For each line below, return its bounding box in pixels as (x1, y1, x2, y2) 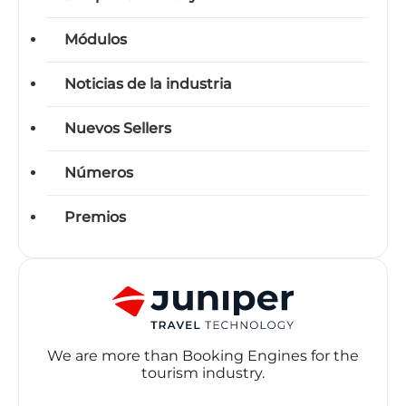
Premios (64, 208, 126, 226)
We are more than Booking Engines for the (47, 347, 359, 365)
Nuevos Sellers (64, 119, 171, 137)
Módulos (64, 30, 127, 48)
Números (64, 163, 133, 181)
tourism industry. (141, 364, 265, 382)
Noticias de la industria (64, 74, 232, 92)
